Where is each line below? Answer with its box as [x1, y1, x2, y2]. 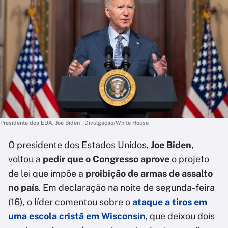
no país [8, 182, 39, 193]
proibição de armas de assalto [83, 168, 213, 179]
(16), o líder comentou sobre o [8, 196, 132, 207]
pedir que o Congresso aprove [43, 154, 172, 164]
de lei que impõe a [8, 168, 83, 179]
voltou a [8, 154, 43, 164]
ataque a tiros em [132, 196, 207, 207]
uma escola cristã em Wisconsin [8, 211, 146, 221]
